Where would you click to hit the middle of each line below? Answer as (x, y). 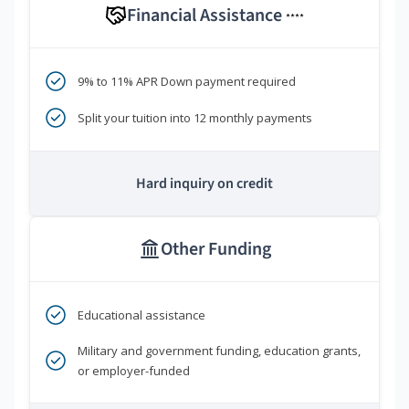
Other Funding (215, 250)
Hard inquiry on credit (204, 184)
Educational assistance (142, 315)
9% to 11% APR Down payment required (187, 82)
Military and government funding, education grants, (219, 351)
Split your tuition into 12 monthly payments (195, 118)
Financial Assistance (206, 16)
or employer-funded (134, 371)
